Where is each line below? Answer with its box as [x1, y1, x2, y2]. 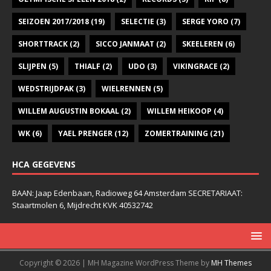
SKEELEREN [182, 38, 223, 49]
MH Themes [211, 257, 252, 268]
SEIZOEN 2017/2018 [18, 16, 89, 27]
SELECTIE [121, 16, 154, 27]
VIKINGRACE [173, 60, 218, 71]
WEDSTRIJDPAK [18, 83, 74, 94]
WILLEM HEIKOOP [147, 105, 212, 116]
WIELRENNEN [102, 83, 151, 94]
